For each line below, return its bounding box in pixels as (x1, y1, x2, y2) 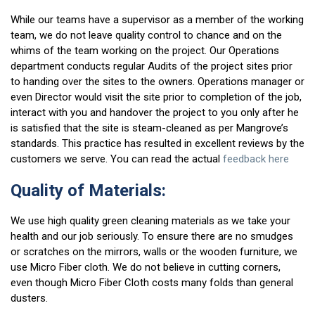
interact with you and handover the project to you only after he (11, 106, 299, 120)
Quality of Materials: (11, 181, 166, 201)
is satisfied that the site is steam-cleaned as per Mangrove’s (11, 122, 288, 135)
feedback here (223, 153, 289, 166)
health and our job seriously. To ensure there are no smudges (11, 230, 293, 243)
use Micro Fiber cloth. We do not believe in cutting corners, (11, 261, 281, 274)
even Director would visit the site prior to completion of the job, (11, 91, 302, 104)
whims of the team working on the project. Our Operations (11, 44, 279, 58)
